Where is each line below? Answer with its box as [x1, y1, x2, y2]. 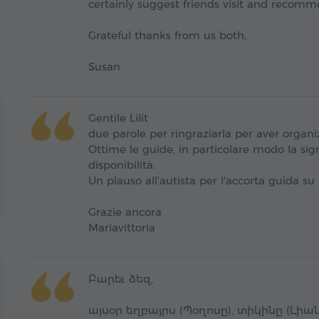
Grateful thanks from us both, [88, 28, 246, 43]
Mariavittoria [88, 221, 155, 235]
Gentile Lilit [88, 111, 148, 125]
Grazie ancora [88, 205, 162, 219]
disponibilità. [88, 158, 155, 172]
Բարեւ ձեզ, [88, 272, 153, 286]
